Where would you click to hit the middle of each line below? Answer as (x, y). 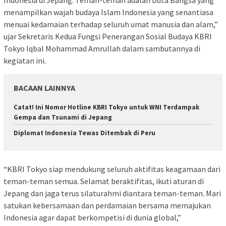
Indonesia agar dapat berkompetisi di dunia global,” (92, 217)
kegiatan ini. (25, 61)
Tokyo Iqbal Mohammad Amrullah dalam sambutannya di (102, 49)
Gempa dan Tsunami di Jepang (63, 118)
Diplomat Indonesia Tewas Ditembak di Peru (84, 133)
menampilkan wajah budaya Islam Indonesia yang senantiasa (108, 12)
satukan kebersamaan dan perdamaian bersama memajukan (107, 205)
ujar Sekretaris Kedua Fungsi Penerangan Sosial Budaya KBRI (108, 37)
